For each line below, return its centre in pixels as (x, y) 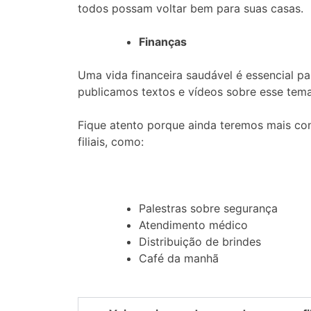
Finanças (163, 42)
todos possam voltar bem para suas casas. (191, 9)
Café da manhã (179, 259)
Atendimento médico (193, 225)
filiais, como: (111, 142)
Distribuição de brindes (200, 242)
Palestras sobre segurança (208, 209)
